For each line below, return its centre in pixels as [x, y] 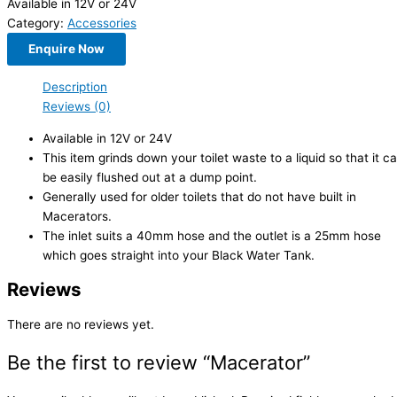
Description [75, 87]
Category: [37, 23]
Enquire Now [66, 48]
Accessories [102, 23]
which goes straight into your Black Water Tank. [179, 256]
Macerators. [77, 217]
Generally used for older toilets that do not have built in [199, 197]
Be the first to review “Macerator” [159, 362]
